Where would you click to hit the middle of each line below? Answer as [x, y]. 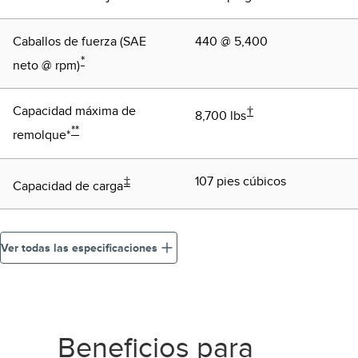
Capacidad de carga [68, 186]
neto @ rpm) [46, 66]
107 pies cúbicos [241, 181]
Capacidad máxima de [74, 111]
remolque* [42, 135]
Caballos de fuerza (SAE [80, 41]
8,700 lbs [221, 116]
